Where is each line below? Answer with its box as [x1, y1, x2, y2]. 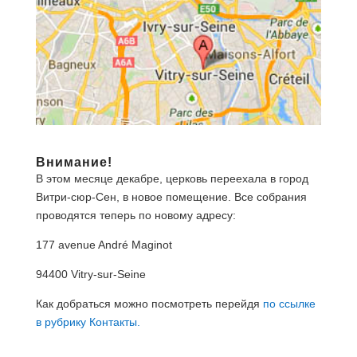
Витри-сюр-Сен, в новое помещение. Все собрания [35, 190, 307, 204]
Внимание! [35, 155, 112, 170]
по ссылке [262, 297, 316, 311]
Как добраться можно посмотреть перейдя [35, 297, 263, 311]
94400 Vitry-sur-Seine [35, 268, 146, 281]
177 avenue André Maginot [35, 238, 172, 252]
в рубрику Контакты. [35, 316, 140, 329]
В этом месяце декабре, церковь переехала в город [35, 172, 308, 186]
